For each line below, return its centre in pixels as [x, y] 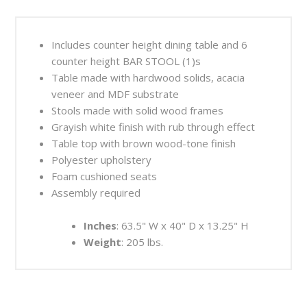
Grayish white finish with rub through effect [153, 126]
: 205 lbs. [142, 242]
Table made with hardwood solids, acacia [148, 77]
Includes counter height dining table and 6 [150, 44]
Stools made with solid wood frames [138, 110]
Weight [102, 242]
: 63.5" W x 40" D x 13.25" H [182, 225]
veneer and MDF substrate [115, 94]
